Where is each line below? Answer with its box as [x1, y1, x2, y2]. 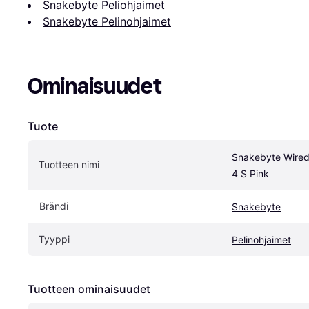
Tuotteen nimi [39, 158, 99, 170]
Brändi [39, 199, 68, 212]
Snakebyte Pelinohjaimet [43, 14, 171, 28]
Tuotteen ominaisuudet [28, 281, 150, 296]
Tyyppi [39, 232, 70, 245]
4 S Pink [232, 167, 269, 179]
